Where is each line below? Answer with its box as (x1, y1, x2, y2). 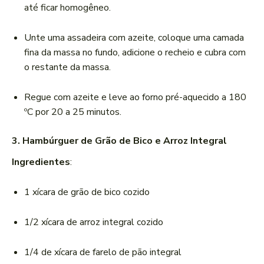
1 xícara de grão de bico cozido (24, 186, 150, 199)
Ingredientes (12, 156, 70, 169)
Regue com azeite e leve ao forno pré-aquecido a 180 (24, 91, 246, 104)
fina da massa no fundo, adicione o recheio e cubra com (24, 46, 246, 60)
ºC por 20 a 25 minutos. (24, 105, 121, 119)
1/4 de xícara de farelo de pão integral (24, 246, 181, 259)
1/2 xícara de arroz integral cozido (24, 216, 163, 229)
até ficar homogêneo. (24, 1, 111, 15)
